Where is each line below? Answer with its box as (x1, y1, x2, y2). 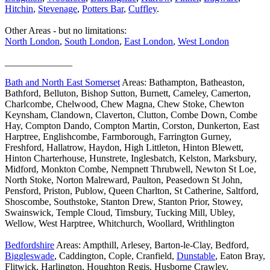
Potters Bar (82, 4, 124, 14)
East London (124, 36, 173, 47)
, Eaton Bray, (215, 251, 265, 262)
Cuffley (128, 4, 157, 14)
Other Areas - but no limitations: (5, 25, 127, 36)
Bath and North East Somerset (5, 77, 120, 88)
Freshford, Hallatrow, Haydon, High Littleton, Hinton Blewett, (5, 142, 243, 153)
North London (5, 36, 60, 47)
